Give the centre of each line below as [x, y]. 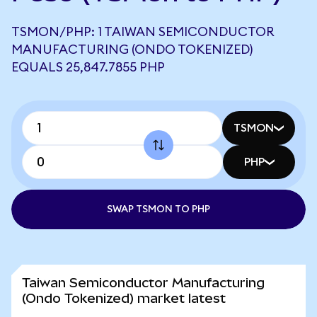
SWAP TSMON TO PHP [158, 209]
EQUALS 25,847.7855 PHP [88, 67]
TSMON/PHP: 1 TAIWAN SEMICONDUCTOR [143, 32]
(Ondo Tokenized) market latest [124, 298]
